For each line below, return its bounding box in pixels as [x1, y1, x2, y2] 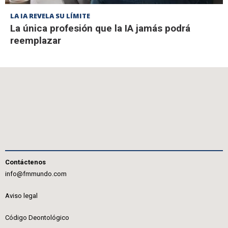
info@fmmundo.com [5, 170, 67, 178]
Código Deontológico [5, 214, 69, 221]
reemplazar [10, 34, 61, 46]
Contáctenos [5, 158, 46, 166]
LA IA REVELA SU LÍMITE [10, 11, 90, 20]
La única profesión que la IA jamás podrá [10, 22, 190, 34]
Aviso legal [5, 192, 38, 199]
